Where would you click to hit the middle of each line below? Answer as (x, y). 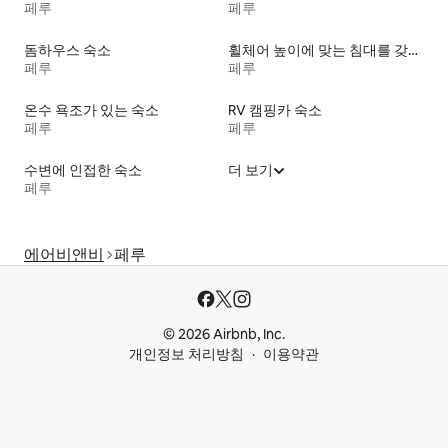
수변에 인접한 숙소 (83, 169)
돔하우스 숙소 (67, 49)
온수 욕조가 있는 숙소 (91, 109)
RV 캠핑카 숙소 (275, 109)
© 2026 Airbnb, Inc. (224, 334)
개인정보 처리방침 (186, 354)
